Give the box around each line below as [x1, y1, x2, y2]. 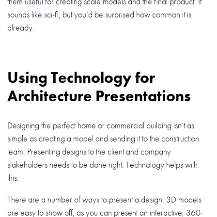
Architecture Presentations [7, 86, 191, 106]
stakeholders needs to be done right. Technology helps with [7, 158, 198, 170]
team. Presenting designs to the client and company [7, 145, 171, 157]
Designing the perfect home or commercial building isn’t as [7, 119, 194, 131]
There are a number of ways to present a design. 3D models [7, 193, 201, 205]
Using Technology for [7, 67, 155, 88]
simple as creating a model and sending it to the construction [7, 132, 199, 144]
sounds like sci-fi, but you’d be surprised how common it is [7, 9, 191, 20]
